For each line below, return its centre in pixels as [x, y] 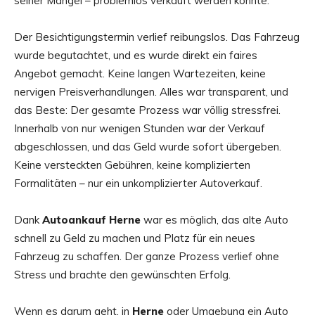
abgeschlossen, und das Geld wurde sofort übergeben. [148, 147]
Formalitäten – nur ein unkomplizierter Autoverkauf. [138, 184]
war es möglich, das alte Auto [214, 220]
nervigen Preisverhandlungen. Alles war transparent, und [151, 92]
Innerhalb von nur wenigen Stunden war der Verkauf [140, 129]
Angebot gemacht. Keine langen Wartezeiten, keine [140, 74]
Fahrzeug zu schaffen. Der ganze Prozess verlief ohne [147, 257]
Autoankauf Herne [91, 220]
